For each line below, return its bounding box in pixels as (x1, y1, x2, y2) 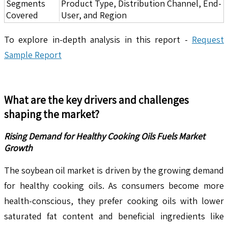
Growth (4, 141, 33, 154)
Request (192, 33, 224, 45)
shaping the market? (4, 106, 99, 121)
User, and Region (61, 9, 127, 21)
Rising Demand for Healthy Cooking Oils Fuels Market (4, 130, 205, 142)
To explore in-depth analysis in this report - (4, 33, 192, 45)
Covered (6, 9, 38, 21)
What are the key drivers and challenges (4, 92, 189, 107)
